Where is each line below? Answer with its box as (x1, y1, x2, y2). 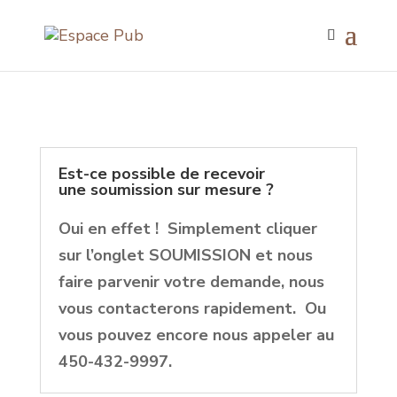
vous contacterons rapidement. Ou (58, 298, 326, 319)
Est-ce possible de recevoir (58, 163, 265, 184)
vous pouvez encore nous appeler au (58, 324, 334, 346)
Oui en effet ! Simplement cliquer (58, 218, 317, 239)
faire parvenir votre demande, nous (58, 271, 324, 292)
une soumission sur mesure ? (58, 179, 274, 200)
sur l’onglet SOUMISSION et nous (58, 245, 313, 266)
